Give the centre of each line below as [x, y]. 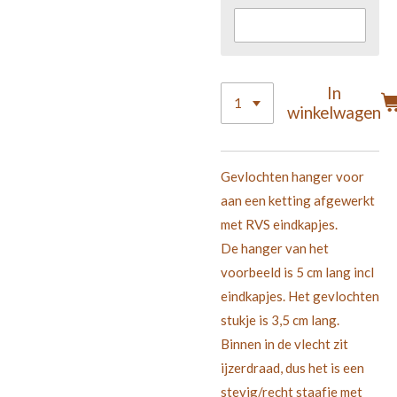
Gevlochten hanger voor [292, 176]
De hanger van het [275, 248]
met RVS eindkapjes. [280, 224]
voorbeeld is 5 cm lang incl [297, 272]
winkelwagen [335, 113]
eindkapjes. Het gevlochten [300, 296]
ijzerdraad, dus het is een [292, 367]
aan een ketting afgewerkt [298, 200]
